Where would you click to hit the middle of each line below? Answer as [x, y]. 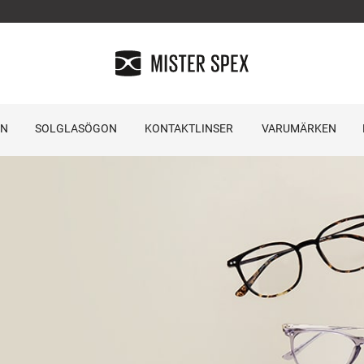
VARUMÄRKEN [299, 128]
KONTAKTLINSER [188, 128]
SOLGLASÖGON [76, 128]
